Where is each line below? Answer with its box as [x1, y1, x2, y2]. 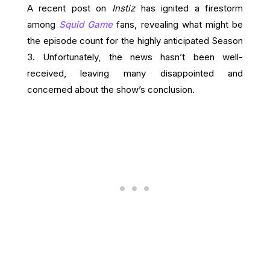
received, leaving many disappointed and [27, 67, 243, 79]
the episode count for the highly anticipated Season [27, 35, 243, 46]
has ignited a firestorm [135, 2, 243, 14]
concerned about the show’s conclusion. [27, 84, 195, 95]
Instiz [112, 2, 135, 14]
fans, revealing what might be [113, 19, 243, 30]
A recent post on [27, 2, 112, 14]
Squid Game [59, 19, 113, 30]
